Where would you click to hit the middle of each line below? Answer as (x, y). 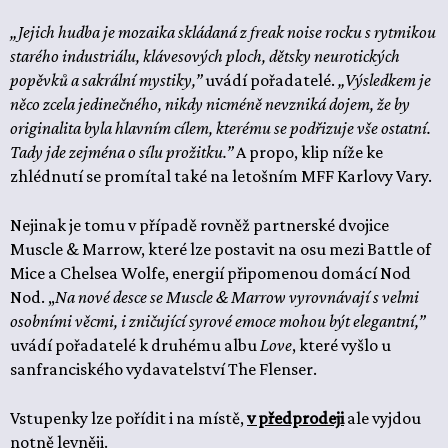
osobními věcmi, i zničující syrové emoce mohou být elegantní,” (217, 321)
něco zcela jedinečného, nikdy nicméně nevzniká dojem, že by (210, 104)
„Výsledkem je (384, 80)
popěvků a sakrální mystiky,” (106, 80)
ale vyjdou (382, 418)
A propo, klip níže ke (308, 152)
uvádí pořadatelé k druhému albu (135, 345)
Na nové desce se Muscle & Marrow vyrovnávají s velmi (237, 297)
